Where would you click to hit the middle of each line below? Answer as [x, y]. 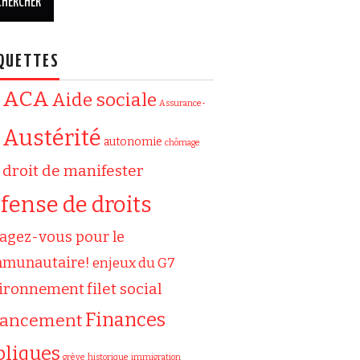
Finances [125, 320]
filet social [125, 289]
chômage [182, 143]
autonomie [133, 142]
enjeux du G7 [134, 263]
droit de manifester [73, 171]
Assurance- [182, 103]
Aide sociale [104, 100]
